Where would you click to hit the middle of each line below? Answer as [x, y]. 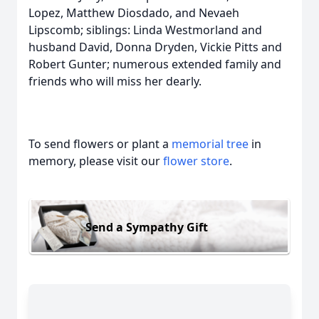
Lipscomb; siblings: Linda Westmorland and [145, 30]
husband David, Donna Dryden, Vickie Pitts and [155, 47]
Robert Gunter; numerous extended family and [155, 64]
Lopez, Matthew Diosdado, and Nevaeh [134, 13]
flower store [196, 161]
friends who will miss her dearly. [116, 81]
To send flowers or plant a [100, 144]
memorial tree [210, 144]
